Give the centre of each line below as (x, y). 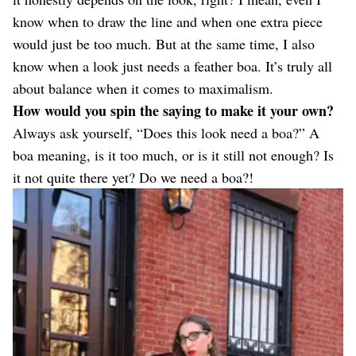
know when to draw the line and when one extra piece (168, 21)
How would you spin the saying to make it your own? (173, 110)
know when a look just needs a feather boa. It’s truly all (172, 66)
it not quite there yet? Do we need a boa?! (133, 177)
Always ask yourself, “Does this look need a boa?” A (166, 133)
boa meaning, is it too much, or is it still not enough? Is (173, 155)
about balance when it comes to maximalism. (143, 88)
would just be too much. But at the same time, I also (164, 44)
